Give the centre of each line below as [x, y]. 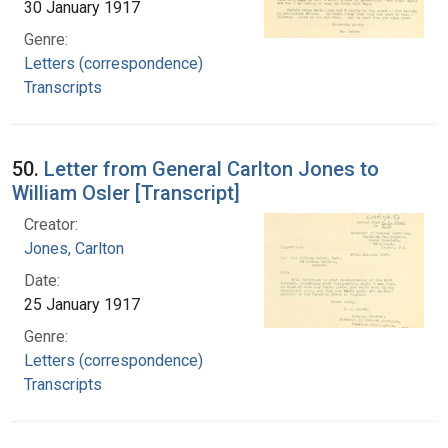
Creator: [51, 224]
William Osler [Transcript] [126, 192]
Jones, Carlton [74, 248]
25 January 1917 [82, 304]
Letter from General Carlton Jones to [211, 168]
